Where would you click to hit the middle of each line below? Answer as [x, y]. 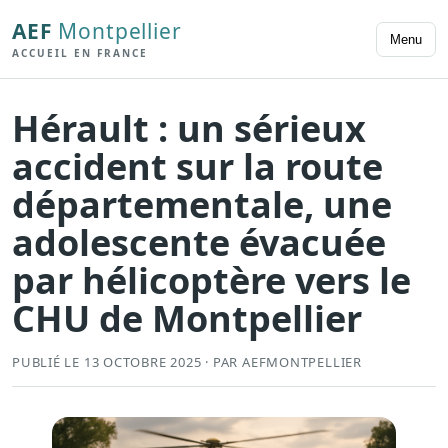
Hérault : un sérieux [189, 129]
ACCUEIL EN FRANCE [80, 52]
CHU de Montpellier [187, 319]
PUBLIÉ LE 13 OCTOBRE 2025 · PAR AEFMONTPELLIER [187, 362]
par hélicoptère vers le [211, 281]
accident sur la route [197, 167]
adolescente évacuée [199, 243]
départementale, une [202, 205]
